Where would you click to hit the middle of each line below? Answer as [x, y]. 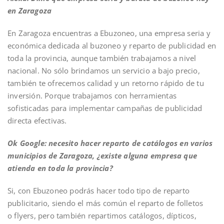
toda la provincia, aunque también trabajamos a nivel [102, 58]
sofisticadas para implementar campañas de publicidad [105, 108]
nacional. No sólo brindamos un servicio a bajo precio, [104, 70]
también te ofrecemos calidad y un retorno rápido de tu [106, 83]
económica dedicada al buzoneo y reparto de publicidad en [112, 45]
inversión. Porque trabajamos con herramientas [92, 95]
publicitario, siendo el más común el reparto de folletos [105, 203]
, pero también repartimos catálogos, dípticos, [115, 215]
